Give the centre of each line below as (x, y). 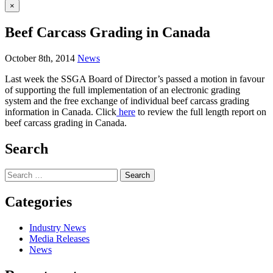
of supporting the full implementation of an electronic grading (122, 90)
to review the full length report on (201, 112)
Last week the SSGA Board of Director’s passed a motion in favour (135, 79)
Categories (38, 202)
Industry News (58, 228)
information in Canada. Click (61, 112)
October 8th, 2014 (40, 58)
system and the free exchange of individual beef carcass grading (127, 101)
